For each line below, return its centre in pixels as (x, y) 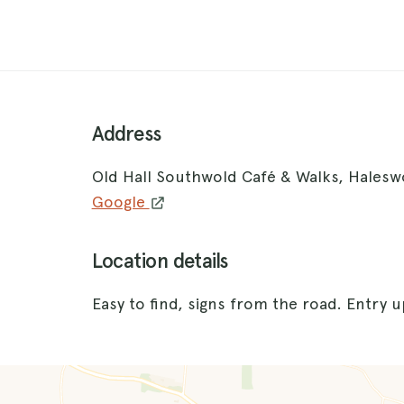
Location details (160, 261)
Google (120, 201)
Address (126, 133)
